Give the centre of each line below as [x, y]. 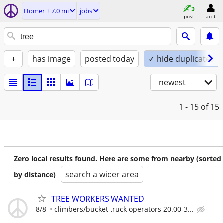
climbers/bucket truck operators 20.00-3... [124, 209]
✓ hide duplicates [181, 59]
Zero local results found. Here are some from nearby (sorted [117, 159]
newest [172, 82]
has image [52, 59]
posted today [110, 59]
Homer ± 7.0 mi [46, 11]
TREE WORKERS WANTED [98, 199]
